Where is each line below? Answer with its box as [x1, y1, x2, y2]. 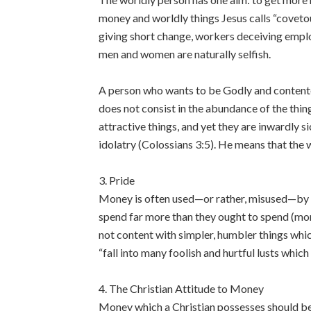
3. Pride [99, 174, 135, 187]
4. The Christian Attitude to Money [99, 282, 264, 295]
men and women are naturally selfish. [99, 47, 271, 60]
